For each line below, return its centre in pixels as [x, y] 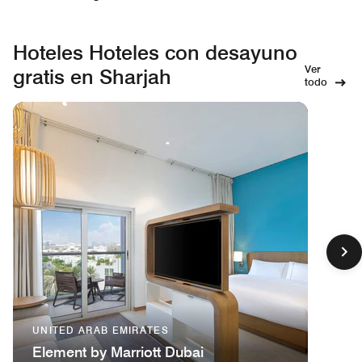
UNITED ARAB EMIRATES [101, 330]
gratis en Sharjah [92, 76]
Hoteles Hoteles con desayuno [155, 52]
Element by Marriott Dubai [118, 351]
